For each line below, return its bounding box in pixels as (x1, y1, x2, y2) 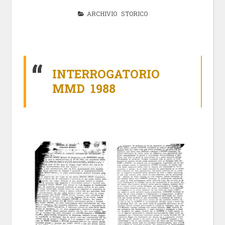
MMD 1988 (52, 81, 116, 96)
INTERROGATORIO (52, 66, 160, 81)
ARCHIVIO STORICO (86, 9, 148, 18)
